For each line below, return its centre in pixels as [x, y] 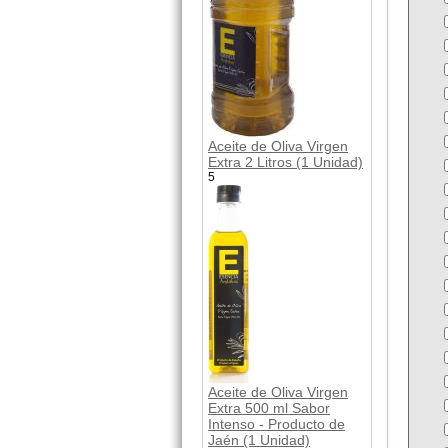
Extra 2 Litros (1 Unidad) [285, 161]
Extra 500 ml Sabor [269, 407]
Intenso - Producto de [276, 423]
